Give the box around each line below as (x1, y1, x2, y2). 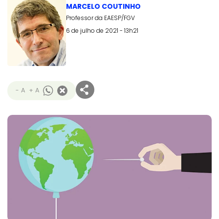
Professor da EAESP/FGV (66, 14, 135, 22)
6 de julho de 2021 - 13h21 (66, 26, 138, 35)
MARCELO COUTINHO (66, 1, 141, 11)
